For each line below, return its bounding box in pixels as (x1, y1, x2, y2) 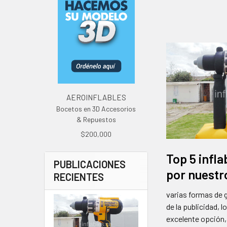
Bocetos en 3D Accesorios (56, 104, 136, 113)
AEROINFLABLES (66, 93, 126, 102)
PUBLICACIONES (54, 158, 126, 171)
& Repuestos (76, 115, 116, 124)
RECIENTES (54, 171, 104, 183)
